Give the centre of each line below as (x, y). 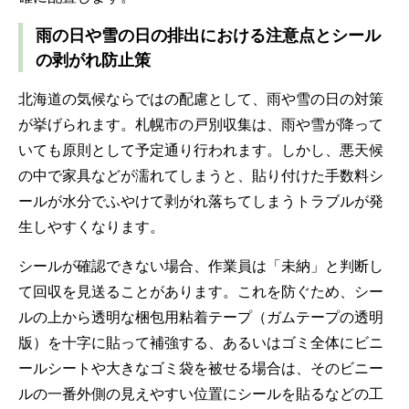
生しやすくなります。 (91, 226)
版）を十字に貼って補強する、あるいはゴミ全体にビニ (201, 342)
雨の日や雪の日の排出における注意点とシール (208, 34)
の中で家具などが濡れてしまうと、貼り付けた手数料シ (201, 175)
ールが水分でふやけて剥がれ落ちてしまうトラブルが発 (201, 200)
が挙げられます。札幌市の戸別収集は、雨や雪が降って (201, 124)
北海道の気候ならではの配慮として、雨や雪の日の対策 (201, 98)
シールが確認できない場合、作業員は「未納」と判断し (201, 265)
